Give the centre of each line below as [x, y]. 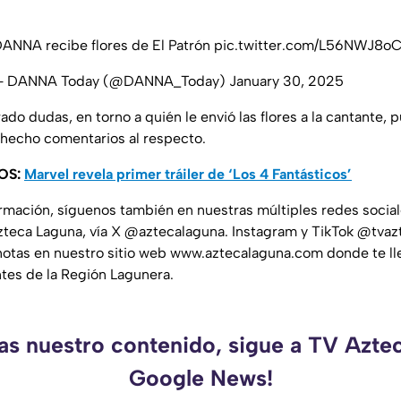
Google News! [200, 377]
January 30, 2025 [286, 81]
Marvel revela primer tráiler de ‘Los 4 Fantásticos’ [188, 174]
